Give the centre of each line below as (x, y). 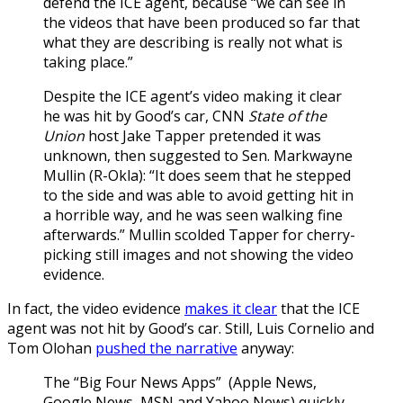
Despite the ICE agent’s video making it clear (193, 96)
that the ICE (318, 308)
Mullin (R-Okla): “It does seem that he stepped (197, 175)
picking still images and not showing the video (198, 254)
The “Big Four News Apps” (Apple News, (180, 382)
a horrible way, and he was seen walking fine (193, 215)
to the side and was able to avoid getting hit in (198, 195)
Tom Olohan (51, 348)
